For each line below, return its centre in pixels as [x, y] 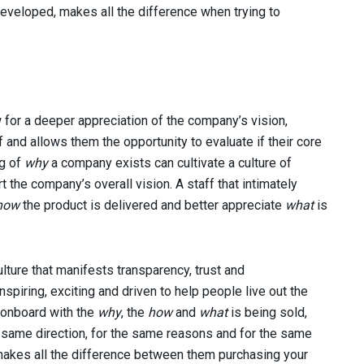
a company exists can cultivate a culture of [171, 162]
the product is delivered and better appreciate [152, 205]
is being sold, [267, 312]
